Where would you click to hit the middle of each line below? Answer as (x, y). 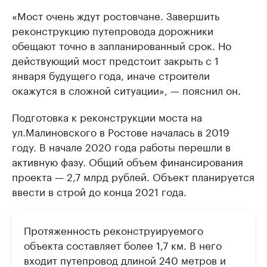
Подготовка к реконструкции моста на (107, 116)
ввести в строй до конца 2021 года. (99, 190)
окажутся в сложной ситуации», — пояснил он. (126, 89)
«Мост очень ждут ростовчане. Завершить (116, 15)
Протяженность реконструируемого (114, 229)
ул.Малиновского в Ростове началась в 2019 (121, 131)
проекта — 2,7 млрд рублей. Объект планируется (133, 176)
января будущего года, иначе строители (111, 74)
